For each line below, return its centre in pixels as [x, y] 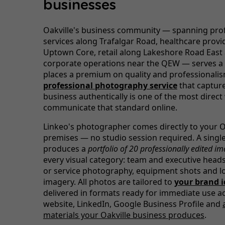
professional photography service [110, 85]
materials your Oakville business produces [124, 215]
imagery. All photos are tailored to [108, 182]
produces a [65, 148]
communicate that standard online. [110, 107]
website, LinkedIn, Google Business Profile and [133, 204]
